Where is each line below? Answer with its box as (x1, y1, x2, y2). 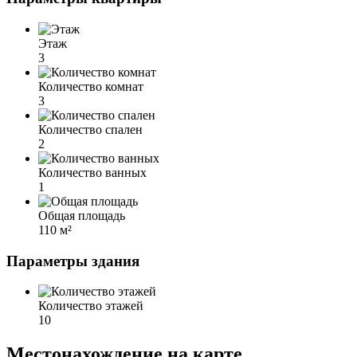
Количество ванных (38, 166, 147, 180)
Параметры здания (6, 252, 139, 269)
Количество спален (38, 123, 143, 137)
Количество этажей (38, 299, 143, 313)
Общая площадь (38, 209, 125, 223)
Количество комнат (38, 80, 143, 94)
